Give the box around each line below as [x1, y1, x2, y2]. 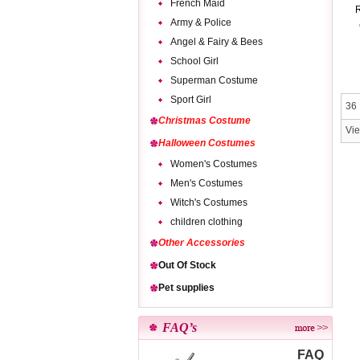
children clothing [170, 216, 243, 227]
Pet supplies [158, 282, 215, 293]
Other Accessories [158, 237, 245, 248]
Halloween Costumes [158, 137, 256, 149]
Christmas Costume [158, 115, 251, 126]
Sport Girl [170, 94, 211, 105]
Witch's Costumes [170, 197, 247, 208]
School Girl [170, 55, 219, 67]
